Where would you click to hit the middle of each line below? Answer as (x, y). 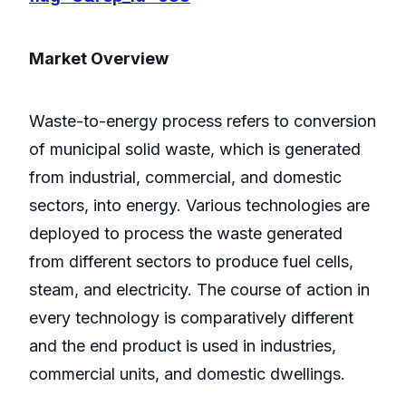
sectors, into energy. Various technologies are (199, 206)
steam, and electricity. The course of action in (199, 290)
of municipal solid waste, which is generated (195, 150)
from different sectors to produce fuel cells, (191, 262)
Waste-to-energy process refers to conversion (203, 121)
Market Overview (99, 59)
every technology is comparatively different (191, 318)
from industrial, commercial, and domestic (185, 178)
